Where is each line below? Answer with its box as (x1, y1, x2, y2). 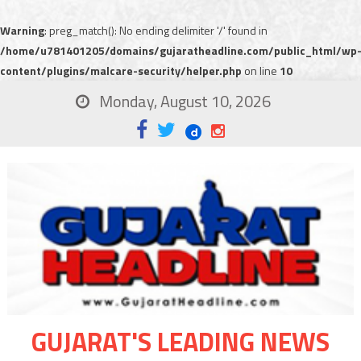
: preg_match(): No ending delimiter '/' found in (44, 22, 268, 39)
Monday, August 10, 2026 (96, 89, 271, 114)
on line (242, 62, 280, 79)
